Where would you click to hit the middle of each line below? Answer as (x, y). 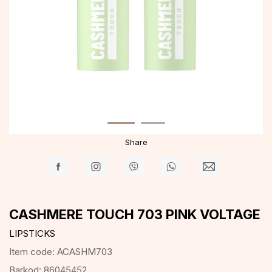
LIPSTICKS (32, 233)
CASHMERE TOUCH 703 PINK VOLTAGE (135, 214)
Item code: (33, 252)
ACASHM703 (85, 252)
